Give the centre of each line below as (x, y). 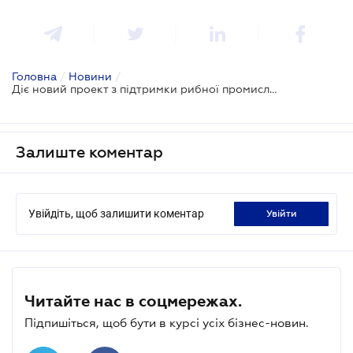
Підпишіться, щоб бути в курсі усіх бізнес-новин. (167, 322)
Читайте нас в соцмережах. (133, 301)
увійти (284, 213)
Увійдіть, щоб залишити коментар (116, 213)
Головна (34, 76)
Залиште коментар (89, 152)
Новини (90, 76)
